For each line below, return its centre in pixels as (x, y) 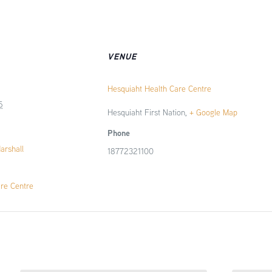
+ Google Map (214, 112)
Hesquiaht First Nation (147, 112)
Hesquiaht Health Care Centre (160, 89)
